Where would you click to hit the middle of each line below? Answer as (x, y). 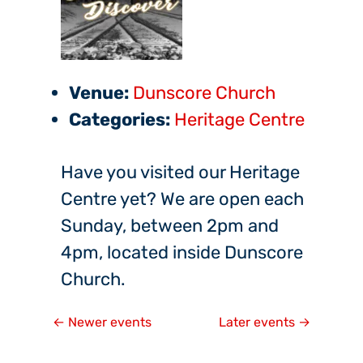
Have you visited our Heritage (180, 173)
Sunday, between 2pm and (170, 226)
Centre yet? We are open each (182, 199)
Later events (258, 322)
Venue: (99, 93)
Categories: (120, 120)
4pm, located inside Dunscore (182, 253)
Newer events (108, 322)
